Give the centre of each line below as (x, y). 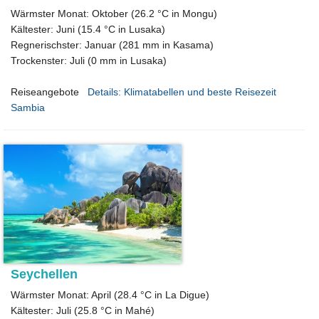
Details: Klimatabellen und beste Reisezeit (182, 92)
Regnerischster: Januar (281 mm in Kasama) (112, 45)
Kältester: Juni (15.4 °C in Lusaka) (88, 29)
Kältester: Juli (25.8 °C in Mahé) (83, 310)
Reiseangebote (45, 92)
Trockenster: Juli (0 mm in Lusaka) (89, 61)
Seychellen (44, 274)
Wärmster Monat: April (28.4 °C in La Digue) (110, 294)
